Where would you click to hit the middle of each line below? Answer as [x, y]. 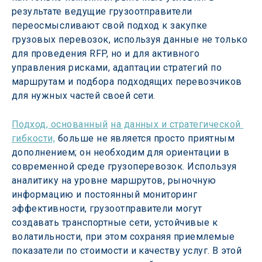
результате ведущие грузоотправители [104, 11]
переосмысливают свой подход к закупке [111, 25]
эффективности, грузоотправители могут [108, 208]
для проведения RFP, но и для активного [107, 54]
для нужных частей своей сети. [84, 96]
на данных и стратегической [177, 124]
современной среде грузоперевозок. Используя [126, 166]
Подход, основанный [60, 124]
